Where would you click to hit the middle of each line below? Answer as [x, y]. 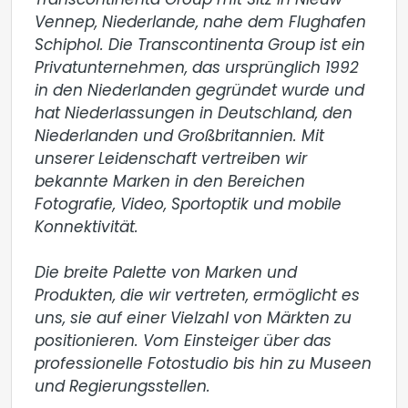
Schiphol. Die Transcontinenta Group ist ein [200, 46]
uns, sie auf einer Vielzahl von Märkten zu [193, 319]
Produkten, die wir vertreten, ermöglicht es [197, 296]
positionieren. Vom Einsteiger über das [183, 342]
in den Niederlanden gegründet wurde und [199, 92]
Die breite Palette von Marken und [166, 274]
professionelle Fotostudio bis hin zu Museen [203, 365]
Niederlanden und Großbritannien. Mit [179, 137]
